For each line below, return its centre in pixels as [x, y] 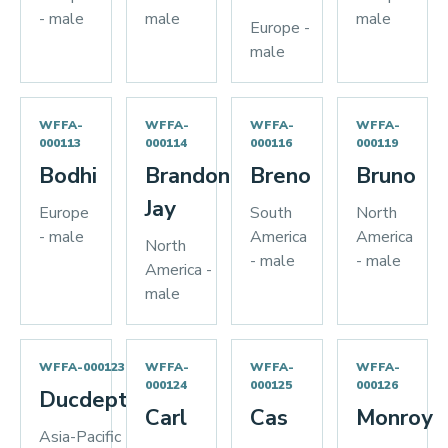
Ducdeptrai [96, 400]
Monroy [394, 418]
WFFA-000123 [82, 367]
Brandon [187, 176]
